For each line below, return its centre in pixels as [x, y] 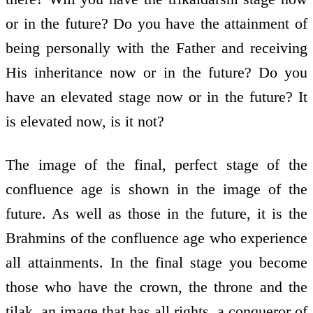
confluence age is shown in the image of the [156, 189]
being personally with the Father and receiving [156, 48]
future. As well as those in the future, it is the [156, 214]
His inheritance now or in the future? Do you [156, 72]
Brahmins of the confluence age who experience [156, 238]
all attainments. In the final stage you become [156, 263]
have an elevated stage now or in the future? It [156, 96]
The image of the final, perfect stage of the [156, 165]
